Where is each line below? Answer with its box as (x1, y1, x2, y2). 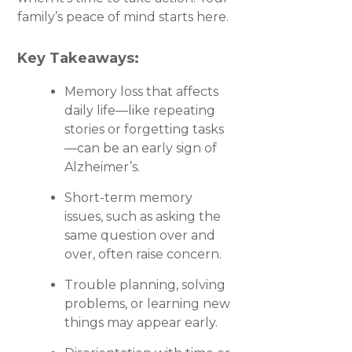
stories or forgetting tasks (64, 122, 225, 137)
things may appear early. (64, 315, 218, 330)
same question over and (64, 228, 216, 243)
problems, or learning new (64, 296, 231, 311)
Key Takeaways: (17, 49, 140, 67)
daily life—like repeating (64, 103, 216, 118)
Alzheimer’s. (64, 159, 141, 174)
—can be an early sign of (64, 141, 218, 156)
